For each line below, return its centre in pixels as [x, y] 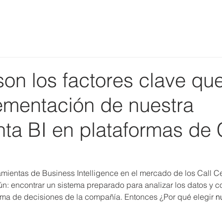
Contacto [196, 33]
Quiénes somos [80, 33]
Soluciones [144, 33]
